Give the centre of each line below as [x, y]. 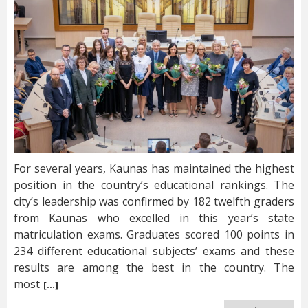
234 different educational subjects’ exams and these [154, 251]
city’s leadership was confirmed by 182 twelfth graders [154, 201]
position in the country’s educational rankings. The [154, 185]
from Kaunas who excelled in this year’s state [154, 218]
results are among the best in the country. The [154, 267]
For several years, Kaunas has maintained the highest [154, 168]
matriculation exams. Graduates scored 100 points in [154, 234]
